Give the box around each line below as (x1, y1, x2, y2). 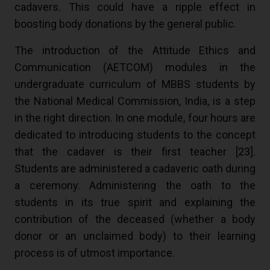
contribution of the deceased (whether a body (14, 213, 256, 226)
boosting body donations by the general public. (14, 17, 236, 31)
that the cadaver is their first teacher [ (14, 145, 238, 159)
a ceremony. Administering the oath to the (14, 179, 256, 192)
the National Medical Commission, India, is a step (14, 95, 256, 108)
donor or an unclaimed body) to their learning (14, 230, 256, 243)
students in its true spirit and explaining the (14, 196, 256, 209)
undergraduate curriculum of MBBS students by (14, 78, 256, 91)
